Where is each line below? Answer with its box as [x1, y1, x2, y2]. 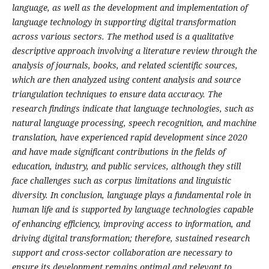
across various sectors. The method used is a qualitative [11, 31, 234, 43]
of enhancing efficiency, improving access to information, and [11, 218, 250, 230]
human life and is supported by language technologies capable [11, 204, 253, 216]
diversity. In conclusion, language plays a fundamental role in [11, 189, 251, 201]
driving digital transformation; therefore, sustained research [11, 232, 250, 244]
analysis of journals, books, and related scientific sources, [11, 59, 238, 71]
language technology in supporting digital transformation [11, 16, 236, 28]
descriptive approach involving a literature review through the [11, 45, 257, 57]
